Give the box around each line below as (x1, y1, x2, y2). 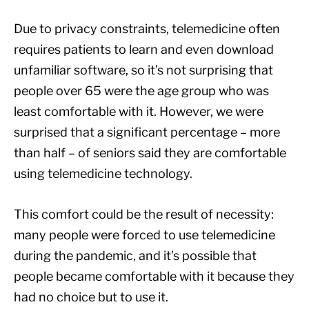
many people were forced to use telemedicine (14, 227, 275, 242)
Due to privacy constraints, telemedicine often (14, 21, 280, 36)
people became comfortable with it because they (14, 268, 295, 283)
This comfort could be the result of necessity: (14, 206, 274, 221)
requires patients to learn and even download (14, 41, 274, 57)
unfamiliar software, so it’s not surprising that (14, 62, 273, 77)
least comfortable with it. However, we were (14, 103, 263, 119)
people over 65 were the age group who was (14, 83, 269, 98)
